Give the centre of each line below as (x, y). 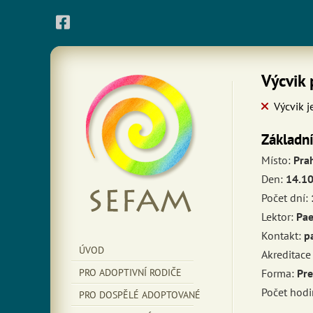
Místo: (276, 160)
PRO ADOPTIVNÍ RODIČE (130, 272)
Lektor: (277, 217)
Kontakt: (281, 235)
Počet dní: (285, 198)
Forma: (278, 273)
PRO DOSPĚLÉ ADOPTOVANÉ (140, 295)
